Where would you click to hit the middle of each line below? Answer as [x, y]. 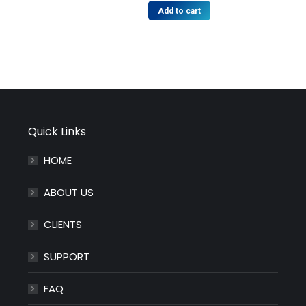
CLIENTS [62, 224]
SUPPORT [66, 256]
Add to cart [179, 11]
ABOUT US [68, 192]
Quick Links [57, 131]
